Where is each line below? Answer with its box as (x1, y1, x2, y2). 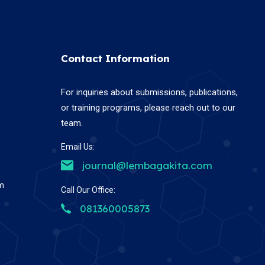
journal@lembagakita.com (82, 159, 213, 172)
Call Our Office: (61, 185, 116, 195)
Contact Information (61, 51, 170, 64)
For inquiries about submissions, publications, (61, 86, 238, 98)
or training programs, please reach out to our (61, 102, 236, 113)
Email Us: (61, 141, 95, 151)
